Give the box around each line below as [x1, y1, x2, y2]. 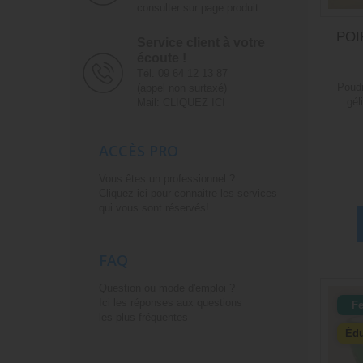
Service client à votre [136, 36, 265, 50]
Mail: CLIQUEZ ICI [136, 96, 225, 109]
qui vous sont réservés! [99, 202, 209, 215]
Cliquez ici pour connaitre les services [99, 187, 277, 200]
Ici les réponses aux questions [99, 297, 242, 310]
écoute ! [136, 51, 186, 66]
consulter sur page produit [136, 2, 258, 15]
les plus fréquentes [99, 311, 188, 324]
